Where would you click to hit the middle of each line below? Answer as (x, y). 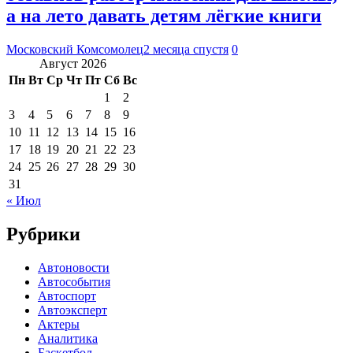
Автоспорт (67, 295)
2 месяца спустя (186, 49)
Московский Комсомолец (75, 49)
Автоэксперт (72, 310)
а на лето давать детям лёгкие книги (164, 15)
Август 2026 (73, 63)
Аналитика (68, 338)
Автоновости (74, 267)
